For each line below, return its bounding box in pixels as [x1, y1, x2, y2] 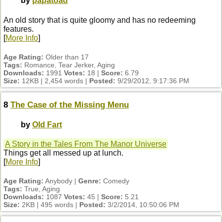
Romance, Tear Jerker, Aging [22, 60, 115, 69]
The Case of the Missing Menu [10, 100, 129, 110]
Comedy [101, 177, 129, 185]
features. [3, 24, 34, 33]
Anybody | [44, 177, 78, 185]
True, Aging [22, 185, 60, 193]
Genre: [78, 177, 101, 185]
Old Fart [32, 120, 62, 129]
